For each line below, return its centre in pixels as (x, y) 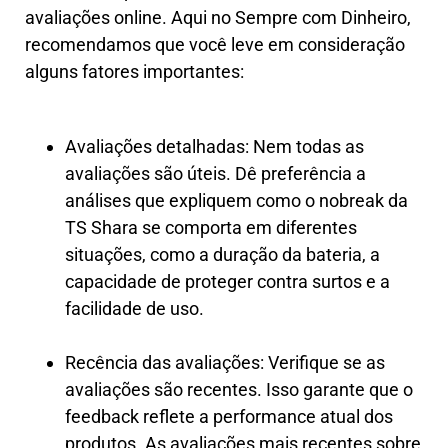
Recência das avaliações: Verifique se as (225, 362)
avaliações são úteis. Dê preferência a (215, 173)
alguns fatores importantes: (134, 71)
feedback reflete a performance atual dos (229, 416)
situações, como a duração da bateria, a (222, 254)
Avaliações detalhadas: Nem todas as (214, 146)
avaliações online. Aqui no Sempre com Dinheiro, (218, 17)
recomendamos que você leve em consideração (215, 44)
